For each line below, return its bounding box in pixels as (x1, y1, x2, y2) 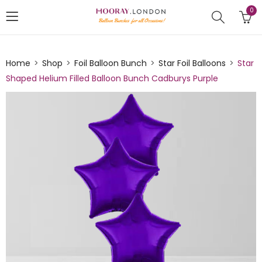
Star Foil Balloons (158, 57, 226, 69)
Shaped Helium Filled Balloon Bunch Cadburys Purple (6, 73, 218, 84)
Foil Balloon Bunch (74, 57, 147, 69)
